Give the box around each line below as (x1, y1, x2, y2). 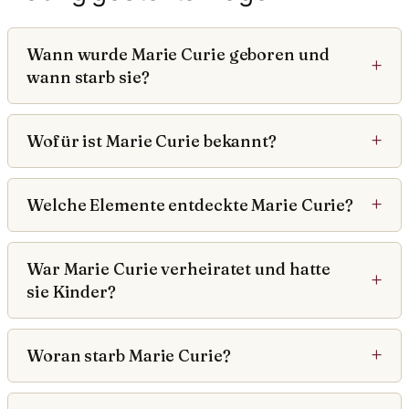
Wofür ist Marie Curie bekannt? (26, 130, 277, 152)
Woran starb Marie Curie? (26, 344, 231, 366)
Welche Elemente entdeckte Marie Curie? (26, 194, 354, 215)
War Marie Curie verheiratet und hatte (26, 257, 331, 279)
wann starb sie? (26, 66, 150, 88)
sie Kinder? (26, 280, 116, 302)
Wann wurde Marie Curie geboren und (26, 43, 330, 65)
